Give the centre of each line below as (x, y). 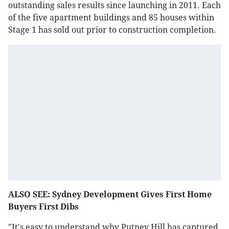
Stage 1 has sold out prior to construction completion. (112, 30)
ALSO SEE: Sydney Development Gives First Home (110, 195)
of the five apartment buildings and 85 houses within (111, 18)
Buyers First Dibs (44, 207)
